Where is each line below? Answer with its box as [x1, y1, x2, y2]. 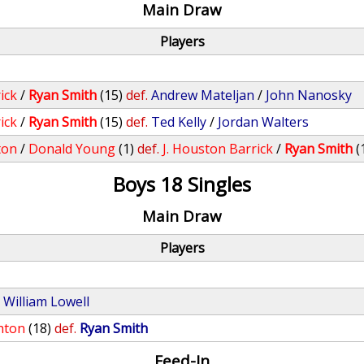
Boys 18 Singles [112, 171, 251, 197]
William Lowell [3, 292, 90, 310]
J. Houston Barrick [162, 140, 274, 158]
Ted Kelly [151, 113, 207, 131]
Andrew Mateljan [151, 86, 255, 104]
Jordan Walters [218, 113, 310, 131]
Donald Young [28, 140, 116, 158]
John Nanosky [266, 86, 353, 104]
